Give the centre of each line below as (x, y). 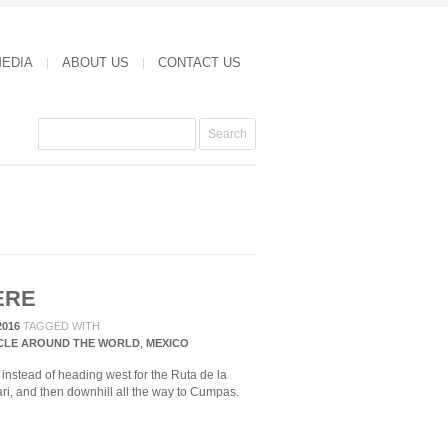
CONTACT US (199, 62)
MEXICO (167, 343)
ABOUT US (95, 62)
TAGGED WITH (61, 326)
